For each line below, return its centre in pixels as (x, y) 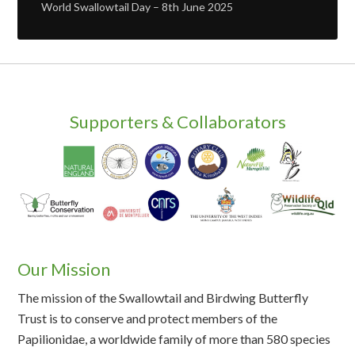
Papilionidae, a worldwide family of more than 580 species (174, 339)
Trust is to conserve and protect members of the (148, 319)
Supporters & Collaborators (177, 121)
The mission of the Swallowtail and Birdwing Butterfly (163, 298)
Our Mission (64, 269)
